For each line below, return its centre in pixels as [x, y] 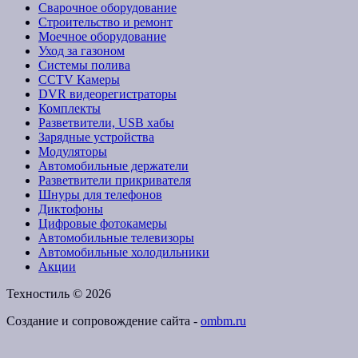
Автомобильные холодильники [124, 252]
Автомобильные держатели [113, 165]
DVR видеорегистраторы [107, 93]
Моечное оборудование [102, 36]
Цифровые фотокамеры [103, 223]
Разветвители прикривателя [115, 180]
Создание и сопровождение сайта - [103, 320]
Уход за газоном [82, 50]
